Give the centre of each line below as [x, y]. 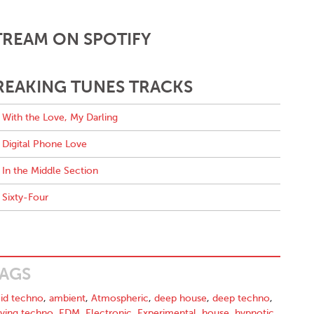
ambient [67, 298]
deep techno [241, 298]
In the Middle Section [50, 171]
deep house [180, 298]
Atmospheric [120, 298]
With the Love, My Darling [60, 117]
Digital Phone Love [44, 144]
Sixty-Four [25, 197]
